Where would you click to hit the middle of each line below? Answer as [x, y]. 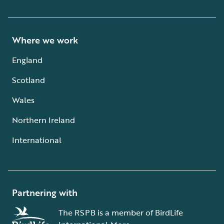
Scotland [28, 80]
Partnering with [45, 192]
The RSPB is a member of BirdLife [121, 212]
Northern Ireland [43, 120]
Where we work [45, 40]
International [37, 140]
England [27, 60]
